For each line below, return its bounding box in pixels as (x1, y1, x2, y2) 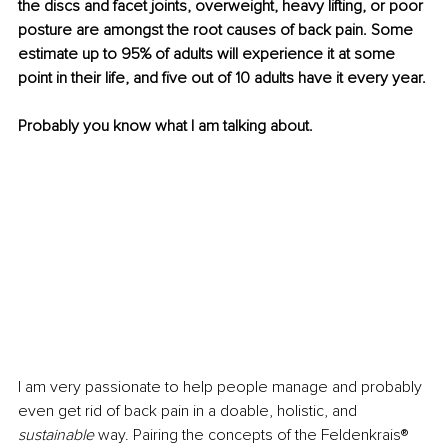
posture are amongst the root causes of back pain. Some (18, 20, 417, 41)
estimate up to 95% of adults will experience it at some (18, 44, 399, 65)
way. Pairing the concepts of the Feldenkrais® (94, 425, 413, 446)
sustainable (18, 425, 94, 446)
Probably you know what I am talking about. (18, 116, 313, 137)
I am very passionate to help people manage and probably (18, 377, 426, 398)
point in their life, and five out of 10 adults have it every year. (18, 68, 426, 89)
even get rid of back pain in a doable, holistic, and (18, 401, 357, 422)
